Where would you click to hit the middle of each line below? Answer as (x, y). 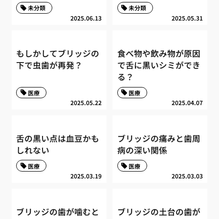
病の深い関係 (142, 150)
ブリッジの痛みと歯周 (159, 138)
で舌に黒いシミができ (159, 65)
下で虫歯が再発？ (50, 65)
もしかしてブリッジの (58, 54)
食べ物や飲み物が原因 (159, 54)
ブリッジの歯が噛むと (58, 211)
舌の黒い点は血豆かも (58, 138)
